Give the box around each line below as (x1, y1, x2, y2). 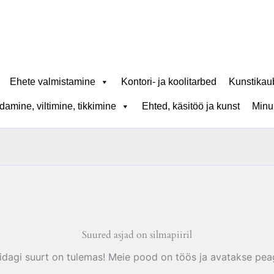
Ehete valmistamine (10, 76, 95, 87)
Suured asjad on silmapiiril (82, 228, 192, 242)
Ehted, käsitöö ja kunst (142, 101, 240, 111)
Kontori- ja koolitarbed (121, 76, 217, 87)
